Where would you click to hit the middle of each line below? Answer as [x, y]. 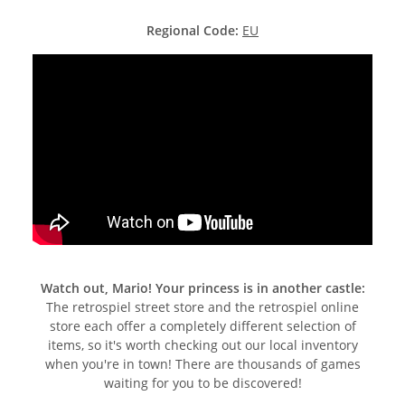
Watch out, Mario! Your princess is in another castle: [202, 288]
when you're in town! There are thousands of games [202, 364]
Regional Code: [194, 30]
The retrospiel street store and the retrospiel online [202, 307]
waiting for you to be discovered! [202, 383]
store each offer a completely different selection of [202, 326]
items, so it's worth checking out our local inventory [202, 345]
